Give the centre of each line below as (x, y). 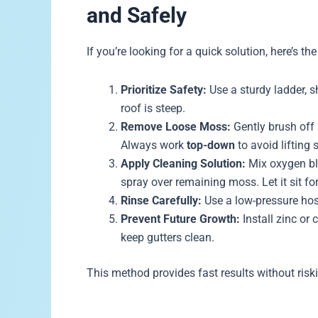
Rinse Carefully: (161, 201)
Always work (154, 146)
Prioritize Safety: (164, 90)
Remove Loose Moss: (176, 127)
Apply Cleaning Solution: (183, 164)
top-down (211, 146)
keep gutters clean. (168, 238)
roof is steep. (153, 109)
